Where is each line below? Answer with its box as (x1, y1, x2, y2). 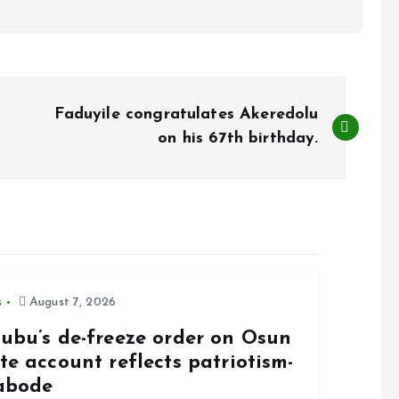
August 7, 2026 (25, 296, 117, 309)
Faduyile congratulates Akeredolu (54, 106, 319, 123)
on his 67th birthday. (158, 130, 319, 147)
